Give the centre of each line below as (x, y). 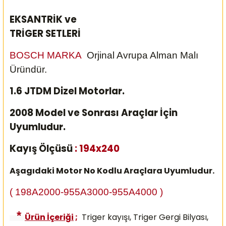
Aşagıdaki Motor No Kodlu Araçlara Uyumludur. (112, 171)
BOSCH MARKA (48, 55)
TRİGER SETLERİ (45, 33)
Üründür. (28, 69)
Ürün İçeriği (49, 217)
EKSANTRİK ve (43, 19)
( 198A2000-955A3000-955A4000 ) (86, 192)
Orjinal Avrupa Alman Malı (143, 55)
